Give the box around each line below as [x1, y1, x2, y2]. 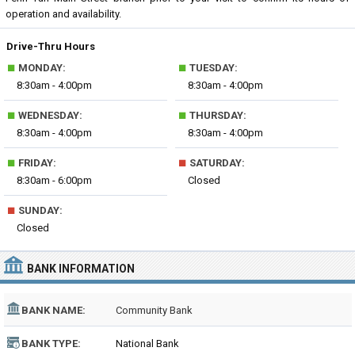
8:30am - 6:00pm [17, 174, 92, 186]
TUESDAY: [187, 62, 239, 74]
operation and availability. [6, 8, 121, 20]
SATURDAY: [187, 157, 246, 169]
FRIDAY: [16, 157, 56, 169]
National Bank [116, 338, 179, 349]
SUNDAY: [16, 204, 63, 216]
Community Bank [116, 304, 193, 316]
